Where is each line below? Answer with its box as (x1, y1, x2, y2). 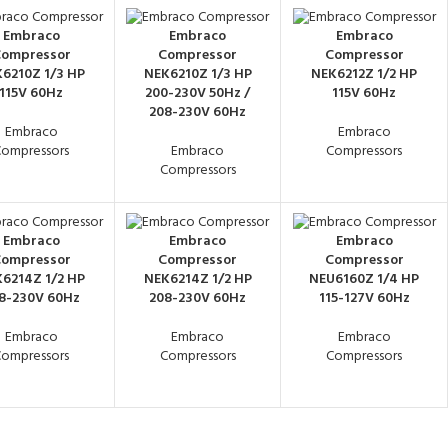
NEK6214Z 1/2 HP (143, 268, 252, 292)
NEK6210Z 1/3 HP (143, 63, 252, 87)
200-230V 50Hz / (145, 82, 251, 106)
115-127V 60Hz (318, 287, 410, 311)
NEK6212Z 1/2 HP (311, 63, 418, 87)
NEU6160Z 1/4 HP (309, 268, 420, 292)
